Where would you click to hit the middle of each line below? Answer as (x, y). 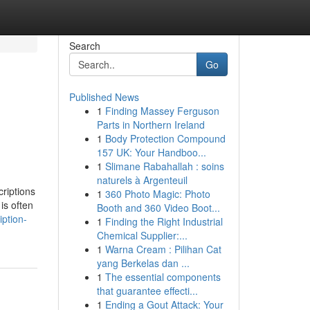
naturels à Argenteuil (142, 180)
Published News (104, 97)
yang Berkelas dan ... (143, 263)
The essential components (163, 277)
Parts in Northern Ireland (151, 125)
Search (84, 46)
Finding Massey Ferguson (162, 111)
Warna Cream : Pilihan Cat (163, 249)
